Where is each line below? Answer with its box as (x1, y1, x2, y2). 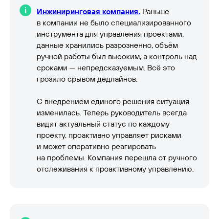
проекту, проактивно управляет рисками (37, 130, 181, 140)
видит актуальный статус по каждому (37, 119, 170, 129)
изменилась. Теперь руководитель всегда (37, 108, 187, 118)
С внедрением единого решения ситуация (37, 96, 189, 107)
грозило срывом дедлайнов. (37, 74, 137, 84)
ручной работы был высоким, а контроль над (37, 51, 197, 62)
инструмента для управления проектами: (37, 29, 184, 39)
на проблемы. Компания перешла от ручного (37, 153, 197, 163)
